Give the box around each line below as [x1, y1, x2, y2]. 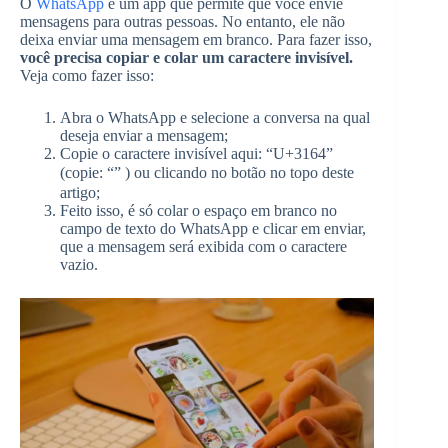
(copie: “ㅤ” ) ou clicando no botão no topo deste [60, 163, 354, 181]
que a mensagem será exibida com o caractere [60, 237, 347, 255]
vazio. [60, 255, 98, 273]
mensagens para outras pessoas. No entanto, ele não [20, 12, 345, 30]
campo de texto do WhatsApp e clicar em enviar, [60, 219, 366, 237]
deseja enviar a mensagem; [60, 126, 228, 144]
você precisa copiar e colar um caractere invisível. [20, 48, 353, 66]
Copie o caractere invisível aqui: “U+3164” [60, 144, 333, 162]
